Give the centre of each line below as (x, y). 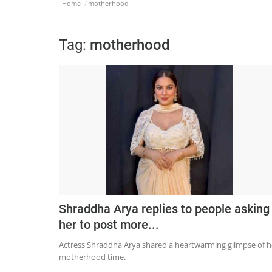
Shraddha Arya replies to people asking (164, 209)
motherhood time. (93, 257)
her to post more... (109, 225)
